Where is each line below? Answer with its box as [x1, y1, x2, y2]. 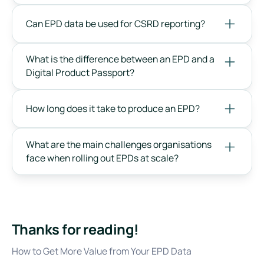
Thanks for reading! [11, 220, 139, 239]
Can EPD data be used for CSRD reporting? [26, 16, 206, 30]
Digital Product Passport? [26, 66, 135, 80]
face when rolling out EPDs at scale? [26, 151, 179, 164]
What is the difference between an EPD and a [26, 52, 215, 66]
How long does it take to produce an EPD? [26, 102, 200, 115]
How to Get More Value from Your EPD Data [11, 245, 192, 258]
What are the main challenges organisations [26, 137, 212, 151]
